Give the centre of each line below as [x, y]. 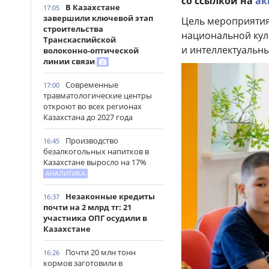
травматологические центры [98, 95]
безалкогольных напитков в [96, 151]
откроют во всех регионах [92, 106]
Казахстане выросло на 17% [95, 162]
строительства [73, 29]
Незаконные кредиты [110, 196]
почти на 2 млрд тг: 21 [87, 207]
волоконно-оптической [91, 50]
